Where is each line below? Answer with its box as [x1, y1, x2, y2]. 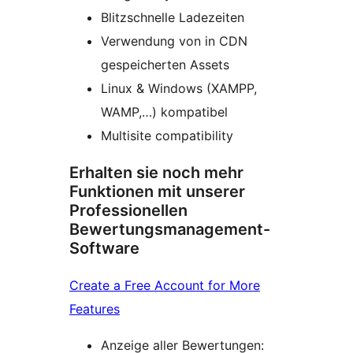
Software [69, 238, 139, 258]
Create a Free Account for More [69, 277, 260, 293]
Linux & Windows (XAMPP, [101, 80, 257, 96]
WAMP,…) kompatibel [101, 103, 228, 120]
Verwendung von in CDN [101, 32, 247, 49]
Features [69, 300, 120, 317]
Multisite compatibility [101, 127, 233, 143]
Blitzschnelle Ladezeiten [101, 9, 244, 25]
